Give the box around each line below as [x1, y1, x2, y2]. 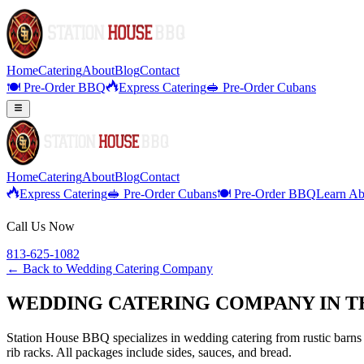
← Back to [6, 262, 66, 276]
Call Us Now [6, 219, 75, 234]
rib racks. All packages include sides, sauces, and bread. [6, 345, 292, 360]
